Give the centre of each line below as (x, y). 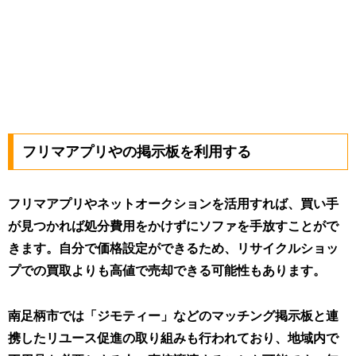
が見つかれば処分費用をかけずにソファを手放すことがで (173, 226)
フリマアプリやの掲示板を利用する (136, 151)
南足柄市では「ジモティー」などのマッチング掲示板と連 (173, 315)
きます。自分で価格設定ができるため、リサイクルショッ (173, 248)
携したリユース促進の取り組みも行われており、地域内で (173, 338)
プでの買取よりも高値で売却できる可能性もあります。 (167, 270)
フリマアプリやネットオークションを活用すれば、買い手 (173, 203)
